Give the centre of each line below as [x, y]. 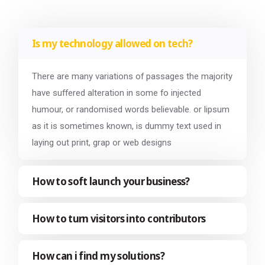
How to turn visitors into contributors [119, 218]
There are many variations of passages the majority [132, 76]
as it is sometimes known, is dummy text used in [126, 126]
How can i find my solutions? [98, 256]
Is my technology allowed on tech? [112, 43]
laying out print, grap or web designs [101, 142]
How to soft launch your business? [111, 181]
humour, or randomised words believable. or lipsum [130, 109]
